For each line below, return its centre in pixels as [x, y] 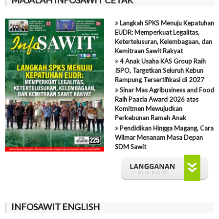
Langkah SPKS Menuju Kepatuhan [166, 23]
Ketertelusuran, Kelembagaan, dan [163, 41]
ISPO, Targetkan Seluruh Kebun [159, 70]
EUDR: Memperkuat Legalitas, [157, 32]
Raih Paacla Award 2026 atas [156, 99]
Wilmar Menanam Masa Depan [159, 137]
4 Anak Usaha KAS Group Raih [162, 61]
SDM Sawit [130, 146]
